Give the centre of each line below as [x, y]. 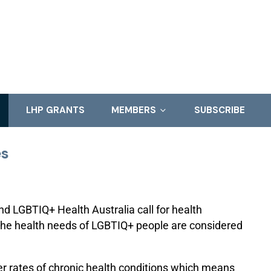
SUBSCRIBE [219, 110]
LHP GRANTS [55, 110]
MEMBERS [135, 110]
